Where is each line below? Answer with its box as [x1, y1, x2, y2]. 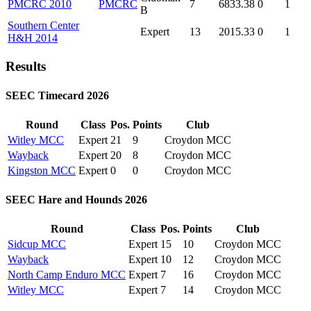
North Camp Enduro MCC [8, 269, 126, 281]
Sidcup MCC [8, 238, 66, 251]
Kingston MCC [8, 164, 76, 176]
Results [6, 59, 46, 74]
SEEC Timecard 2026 [6, 89, 109, 101]
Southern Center [8, 19, 79, 31]
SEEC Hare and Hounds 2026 [6, 194, 147, 206]
